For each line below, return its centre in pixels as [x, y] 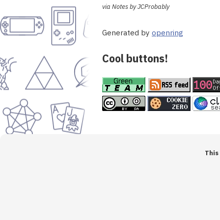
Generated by [127, 32]
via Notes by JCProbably [136, 7]
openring [167, 32]
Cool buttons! [135, 58]
